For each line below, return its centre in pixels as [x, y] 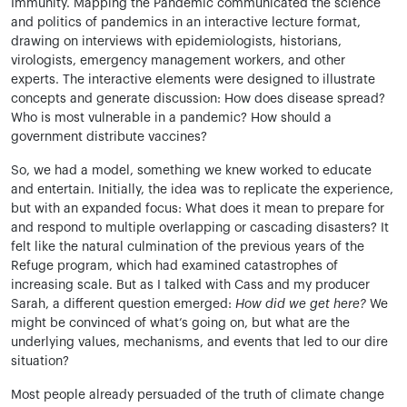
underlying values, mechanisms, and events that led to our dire [199, 342]
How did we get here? [301, 304]
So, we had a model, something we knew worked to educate [191, 171]
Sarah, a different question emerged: [123, 304]
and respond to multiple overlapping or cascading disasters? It [200, 228]
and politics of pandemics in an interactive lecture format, [186, 23]
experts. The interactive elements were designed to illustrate [193, 80]
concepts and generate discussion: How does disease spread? [198, 99]
